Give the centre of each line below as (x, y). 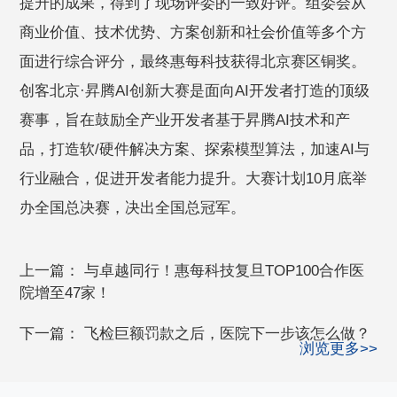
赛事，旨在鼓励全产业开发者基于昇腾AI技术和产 (185, 120)
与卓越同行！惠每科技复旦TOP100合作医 (225, 270)
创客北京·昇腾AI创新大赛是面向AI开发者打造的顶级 (195, 90)
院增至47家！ (66, 292)
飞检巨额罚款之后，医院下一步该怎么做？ (228, 333)
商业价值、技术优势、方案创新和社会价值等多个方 (193, 32)
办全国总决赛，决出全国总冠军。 (133, 207)
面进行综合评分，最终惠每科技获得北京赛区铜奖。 (193, 61)
